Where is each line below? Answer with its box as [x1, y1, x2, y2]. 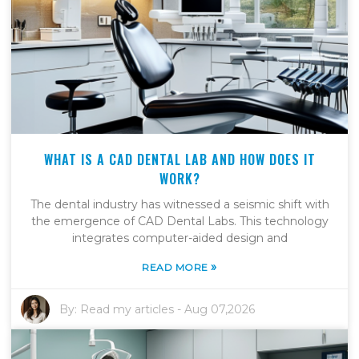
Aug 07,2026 [184, 301, 256, 317]
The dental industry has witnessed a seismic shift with [30, 196, 329, 212]
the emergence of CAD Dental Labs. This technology [30, 213, 329, 228]
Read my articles [80, 301, 175, 317]
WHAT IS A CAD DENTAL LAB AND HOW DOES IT [43, 149, 316, 169]
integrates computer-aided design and [71, 230, 288, 245]
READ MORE [142, 260, 212, 273]
